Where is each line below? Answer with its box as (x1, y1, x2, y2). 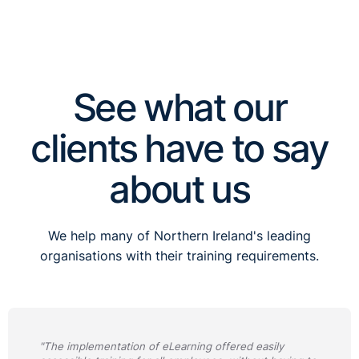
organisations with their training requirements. (40, 248, 319, 264)
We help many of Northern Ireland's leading (48, 228, 311, 244)
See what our (72, 85, 287, 131)
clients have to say (30, 126, 329, 171)
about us (109, 167, 250, 212)
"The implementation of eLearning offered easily (39, 339, 284, 353)
